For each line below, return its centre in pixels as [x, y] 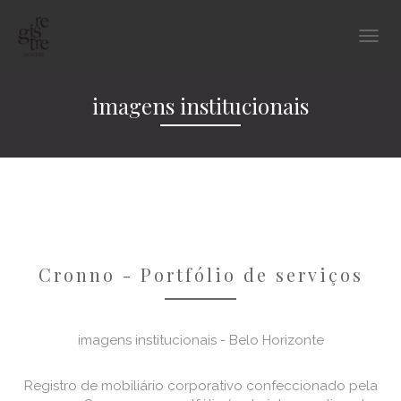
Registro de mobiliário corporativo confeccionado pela [200, 386]
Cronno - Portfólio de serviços [200, 274]
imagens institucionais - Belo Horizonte [200, 340]
